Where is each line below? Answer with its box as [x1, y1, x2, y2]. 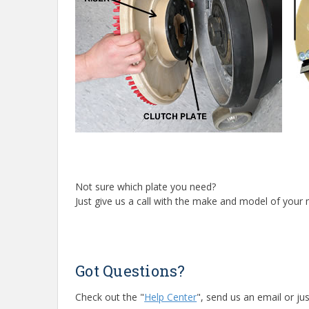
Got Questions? [75, 261, 186, 281]
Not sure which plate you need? [75, 180, 217, 194]
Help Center [144, 290, 197, 304]
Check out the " [75, 290, 145, 304]
